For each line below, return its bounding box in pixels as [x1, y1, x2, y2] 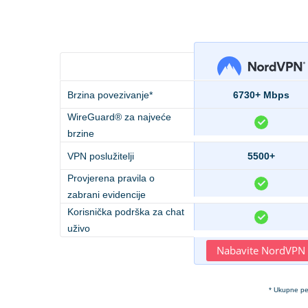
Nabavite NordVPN [217, 243, 305, 258]
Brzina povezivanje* [67, 89, 153, 100]
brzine [67, 128, 94, 140]
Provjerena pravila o [67, 173, 155, 184]
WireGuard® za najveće [67, 111, 171, 123]
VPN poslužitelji [67, 150, 134, 162]
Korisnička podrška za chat [67, 206, 184, 218]
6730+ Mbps [232, 89, 289, 100]
